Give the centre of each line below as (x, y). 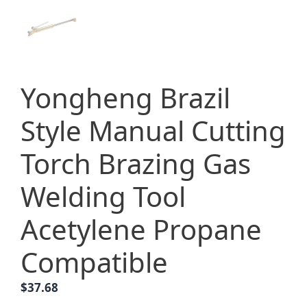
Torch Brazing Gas (136, 163)
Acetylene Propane (141, 229)
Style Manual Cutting (153, 131)
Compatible (94, 262)
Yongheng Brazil (125, 98)
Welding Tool (103, 196)
